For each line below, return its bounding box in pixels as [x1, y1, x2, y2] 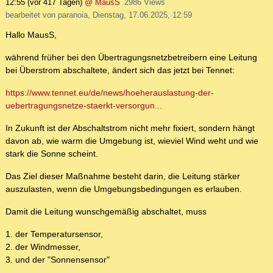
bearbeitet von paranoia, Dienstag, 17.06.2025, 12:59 [5, 10, 192, 20]
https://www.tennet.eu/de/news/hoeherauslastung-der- [5, 88, 214, 98]
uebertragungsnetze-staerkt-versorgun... [5, 101, 162, 111]
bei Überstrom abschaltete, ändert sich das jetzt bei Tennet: [5, 65, 235, 76]
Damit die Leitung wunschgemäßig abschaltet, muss [5, 207, 207, 217]
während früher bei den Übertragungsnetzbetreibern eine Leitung [5, 52, 257, 63]
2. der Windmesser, [5, 242, 80, 252]
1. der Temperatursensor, [5, 229, 103, 239]
